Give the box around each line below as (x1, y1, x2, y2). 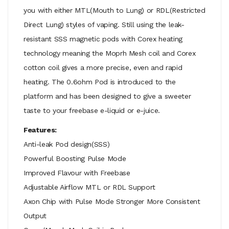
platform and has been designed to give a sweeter (24, 91, 191, 100)
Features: (24, 125, 57, 134)
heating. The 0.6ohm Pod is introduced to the (24, 77, 176, 86)
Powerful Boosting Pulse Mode (24, 154, 126, 163)
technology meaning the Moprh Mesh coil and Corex (24, 49, 196, 57)
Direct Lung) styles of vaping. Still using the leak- (24, 20, 185, 29)
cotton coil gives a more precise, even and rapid (24, 63, 182, 72)
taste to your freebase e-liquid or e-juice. (24, 106, 160, 114)
